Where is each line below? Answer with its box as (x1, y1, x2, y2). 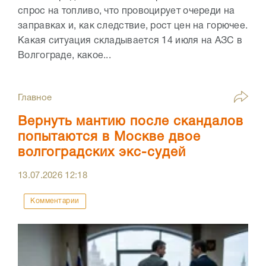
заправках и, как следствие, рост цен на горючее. (18, 21, 248, 30)
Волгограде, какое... (18, 51, 112, 60)
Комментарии (30, 197, 80, 204)
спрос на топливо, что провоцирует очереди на (18, 7, 235, 15)
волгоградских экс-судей (18, 146, 186, 159)
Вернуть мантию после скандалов (18, 115, 243, 128)
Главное (18, 93, 52, 102)
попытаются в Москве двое (18, 131, 201, 143)
